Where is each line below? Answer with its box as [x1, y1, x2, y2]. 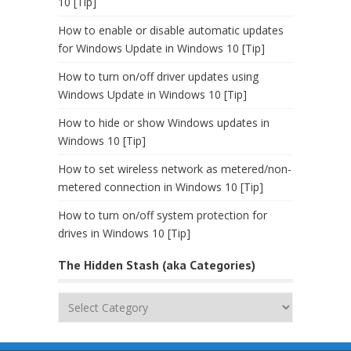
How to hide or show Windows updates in [58, 115, 270, 131]
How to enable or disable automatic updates [58, 23, 284, 38]
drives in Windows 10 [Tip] [58, 226, 190, 241]
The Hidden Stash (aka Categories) [58, 257, 255, 273]
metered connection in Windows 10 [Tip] [58, 179, 263, 195]
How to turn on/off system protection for [58, 208, 267, 223]
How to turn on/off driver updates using [58, 69, 259, 85]
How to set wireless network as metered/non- [58, 161, 291, 177]
